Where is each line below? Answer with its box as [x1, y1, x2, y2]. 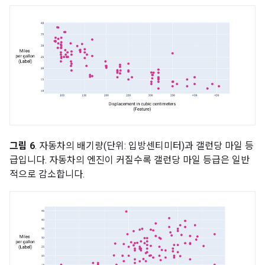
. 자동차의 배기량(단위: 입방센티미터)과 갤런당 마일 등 [35, 140, 254, 151]
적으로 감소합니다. [9, 168, 85, 180]
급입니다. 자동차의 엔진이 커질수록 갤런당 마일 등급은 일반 [9, 154, 250, 166]
